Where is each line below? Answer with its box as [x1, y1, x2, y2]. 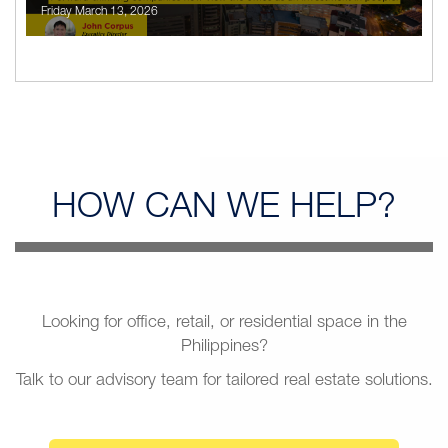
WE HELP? [227, 192, 396, 228]
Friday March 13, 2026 [41, 6, 158, 19]
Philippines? [180, 339, 268, 357]
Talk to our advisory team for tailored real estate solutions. [15, 373, 433, 391]
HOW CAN [52, 192, 227, 228]
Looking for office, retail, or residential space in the [41, 315, 407, 333]
